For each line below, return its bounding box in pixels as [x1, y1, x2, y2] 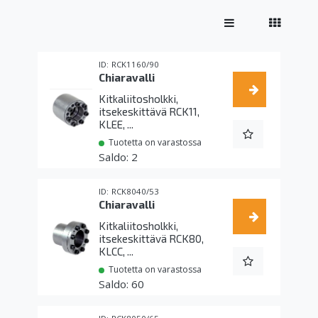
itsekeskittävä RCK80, [99, 232, 204, 246]
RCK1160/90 [111, 59, 159, 70]
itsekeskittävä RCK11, [99, 105, 199, 119]
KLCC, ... [99, 245, 133, 258]
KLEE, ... [99, 118, 133, 131]
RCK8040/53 [111, 186, 159, 197]
